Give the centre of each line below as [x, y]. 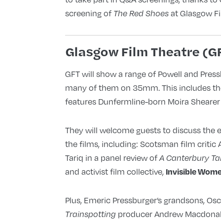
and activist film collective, [115, 172]
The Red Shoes [142, 14]
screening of [89, 13]
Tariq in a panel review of [112, 158]
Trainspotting [90, 214]
